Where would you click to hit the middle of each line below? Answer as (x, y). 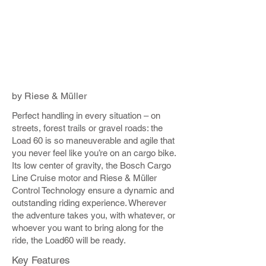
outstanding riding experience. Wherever (89, 203)
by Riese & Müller (49, 96)
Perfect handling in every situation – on (86, 115)
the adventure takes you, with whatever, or (94, 215)
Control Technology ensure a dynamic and (93, 190)
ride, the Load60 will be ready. (69, 240)
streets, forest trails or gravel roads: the (87, 128)
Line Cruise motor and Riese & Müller (84, 178)
